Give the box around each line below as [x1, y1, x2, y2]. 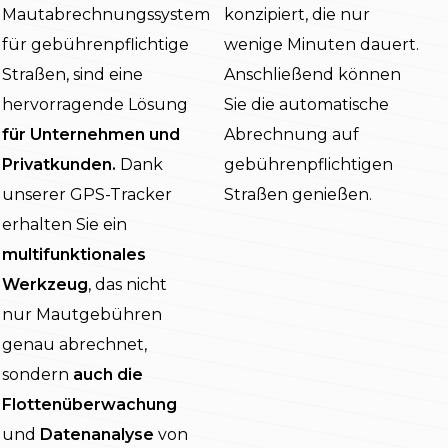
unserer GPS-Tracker [2, 185, 172, 205]
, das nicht [88, 275, 167, 295]
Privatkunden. [2, 155, 116, 175]
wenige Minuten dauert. [224, 35, 419, 55]
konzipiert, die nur [224, 5, 370, 25]
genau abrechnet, [2, 335, 147, 355]
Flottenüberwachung [2, 395, 177, 415]
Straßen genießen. [224, 185, 372, 205]
